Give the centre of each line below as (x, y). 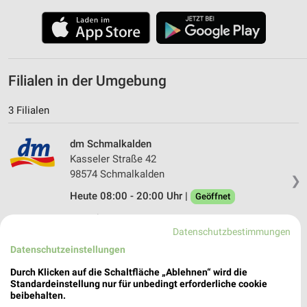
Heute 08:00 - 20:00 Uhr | (130, 196)
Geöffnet (213, 196)
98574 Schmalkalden (117, 174)
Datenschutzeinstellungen (68, 249)
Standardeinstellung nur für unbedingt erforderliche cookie (139, 283)
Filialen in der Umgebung (87, 81)
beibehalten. (38, 295)
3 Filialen (29, 110)
